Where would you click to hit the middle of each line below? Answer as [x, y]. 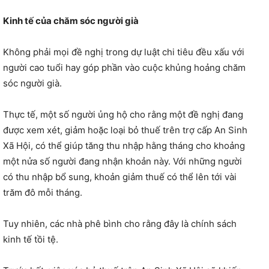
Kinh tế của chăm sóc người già [71, 20]
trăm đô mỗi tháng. [43, 192]
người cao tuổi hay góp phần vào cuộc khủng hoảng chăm [124, 67]
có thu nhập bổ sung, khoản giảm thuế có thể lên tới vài [120, 177]
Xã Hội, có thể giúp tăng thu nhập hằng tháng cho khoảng [124, 145]
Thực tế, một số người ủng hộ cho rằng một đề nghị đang [123, 114]
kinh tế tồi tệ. [31, 239]
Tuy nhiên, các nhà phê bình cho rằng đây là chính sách [120, 223]
